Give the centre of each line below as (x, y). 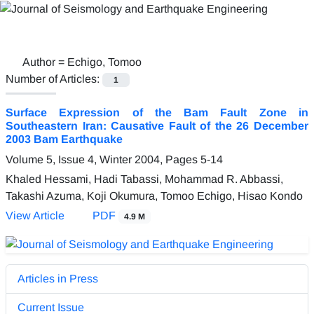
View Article (35, 215)
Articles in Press (58, 278)
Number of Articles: (54, 78)
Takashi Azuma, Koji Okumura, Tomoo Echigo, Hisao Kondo (154, 196)
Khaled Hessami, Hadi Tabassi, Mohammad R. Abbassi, (144, 179)
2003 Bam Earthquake (64, 139)
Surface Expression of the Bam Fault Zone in (157, 112)
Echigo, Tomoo (104, 62)
